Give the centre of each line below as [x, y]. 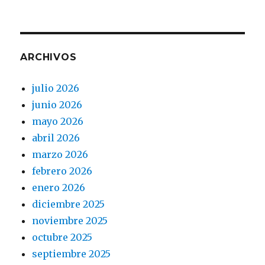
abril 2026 [56, 138]
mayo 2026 [58, 121]
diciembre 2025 [69, 204]
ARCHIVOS [49, 57]
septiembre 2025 [72, 253]
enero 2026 [59, 187]
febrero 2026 [62, 171]
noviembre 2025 [70, 220]
